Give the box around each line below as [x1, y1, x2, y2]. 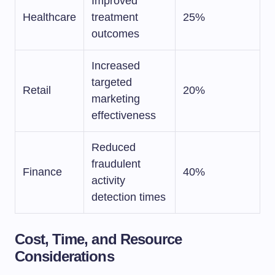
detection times [91, 191, 166, 203]
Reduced [91, 141, 136, 153]
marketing [91, 93, 140, 105]
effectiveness [91, 109, 156, 122]
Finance [23, 166, 62, 178]
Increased [91, 60, 140, 72]
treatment [91, 11, 138, 23]
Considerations [15, 248, 114, 265]
